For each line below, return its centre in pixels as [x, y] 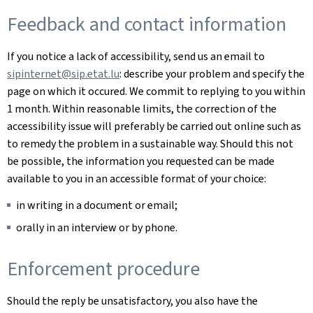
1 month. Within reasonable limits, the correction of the [142, 109]
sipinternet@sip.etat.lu [63, 74]
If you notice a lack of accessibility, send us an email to [136, 56]
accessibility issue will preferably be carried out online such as [154, 126]
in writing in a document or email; [97, 205]
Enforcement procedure [103, 269]
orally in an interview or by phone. [97, 227]
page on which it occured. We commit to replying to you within [156, 91]
